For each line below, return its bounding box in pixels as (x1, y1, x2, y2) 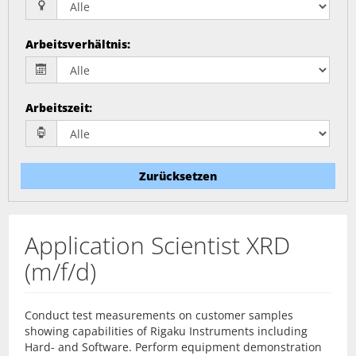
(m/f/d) (25, 255, 96, 288)
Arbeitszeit (25, 100, 90, 115)
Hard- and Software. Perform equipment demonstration (25, 339, 322, 354)
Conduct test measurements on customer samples (25, 308, 293, 323)
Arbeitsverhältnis (25, 37, 128, 52)
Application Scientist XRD (25, 229, 290, 261)
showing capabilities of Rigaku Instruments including (25, 323, 308, 339)
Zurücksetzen (139, 168, 217, 184)
